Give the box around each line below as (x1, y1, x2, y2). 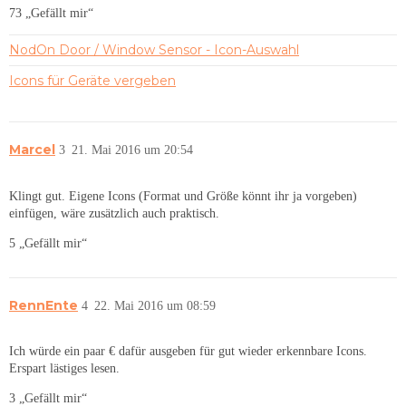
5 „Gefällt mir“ (9, 236, 87, 250)
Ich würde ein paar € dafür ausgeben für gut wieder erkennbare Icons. (9, 344, 367, 359)
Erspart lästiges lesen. (9, 362, 120, 376)
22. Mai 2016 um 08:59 (94, 298, 216, 313)
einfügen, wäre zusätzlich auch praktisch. (9, 206, 219, 220)
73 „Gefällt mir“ (9, 6, 93, 21)
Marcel (9, 141, 55, 159)
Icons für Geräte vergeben (9, 72, 176, 90)
